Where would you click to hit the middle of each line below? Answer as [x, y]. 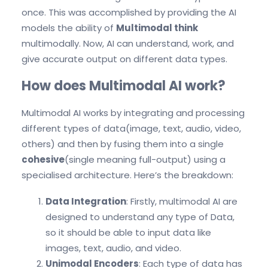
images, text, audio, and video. [113, 248]
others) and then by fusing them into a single [123, 144]
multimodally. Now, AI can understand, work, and [128, 43]
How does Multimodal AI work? [124, 86]
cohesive [43, 160]
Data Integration [86, 202]
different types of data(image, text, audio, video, [131, 129]
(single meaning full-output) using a [145, 160]
